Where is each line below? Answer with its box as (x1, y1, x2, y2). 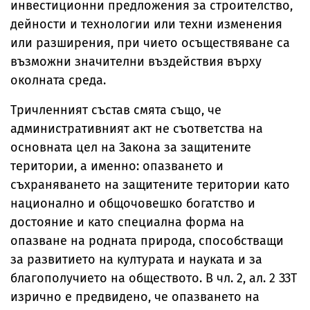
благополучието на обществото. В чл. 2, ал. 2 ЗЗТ (10, 271, 297, 286)
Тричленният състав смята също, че (10, 102, 221, 118)
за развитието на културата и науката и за (10, 252, 262, 267)
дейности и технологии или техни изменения (10, 17, 282, 32)
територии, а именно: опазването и (10, 158, 224, 174)
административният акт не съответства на (10, 121, 263, 136)
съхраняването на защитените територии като (10, 177, 290, 192)
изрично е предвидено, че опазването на (10, 289, 259, 304)
